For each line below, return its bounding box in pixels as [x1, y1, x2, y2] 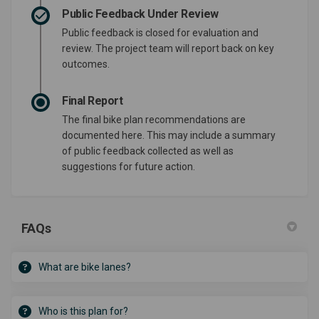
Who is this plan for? [38, 305, 128, 318]
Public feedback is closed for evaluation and [62, 27, 258, 39]
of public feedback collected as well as [62, 145, 234, 157]
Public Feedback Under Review [62, 7, 219, 21]
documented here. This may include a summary [62, 130, 276, 142]
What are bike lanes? [38, 261, 131, 273]
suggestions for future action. [62, 161, 195, 173]
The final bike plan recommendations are [62, 114, 246, 126]
